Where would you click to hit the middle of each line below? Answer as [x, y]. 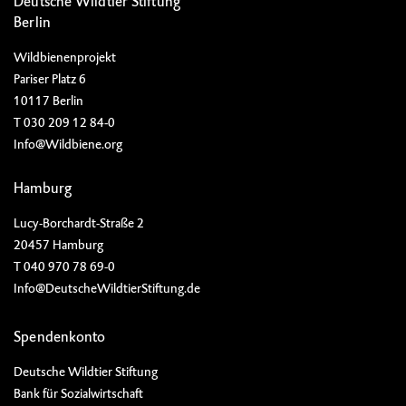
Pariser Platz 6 [50, 79]
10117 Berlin [48, 101]
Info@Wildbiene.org [68, 144]
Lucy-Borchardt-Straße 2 [79, 223]
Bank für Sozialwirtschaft [78, 393]
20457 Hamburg [58, 245]
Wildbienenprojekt [65, 57]
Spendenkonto [60, 337]
